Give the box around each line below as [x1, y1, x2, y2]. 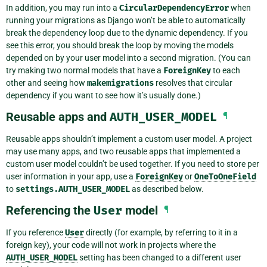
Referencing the [6, 203, 94, 218]
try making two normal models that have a [6, 65, 163, 75]
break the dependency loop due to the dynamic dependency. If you [6, 27, 248, 38]
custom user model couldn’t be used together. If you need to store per [6, 159, 259, 169]
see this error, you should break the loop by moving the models [6, 40, 234, 50]
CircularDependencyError [119, 2, 229, 13]
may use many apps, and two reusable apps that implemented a [6, 146, 241, 156]
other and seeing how [6, 77, 87, 88]
